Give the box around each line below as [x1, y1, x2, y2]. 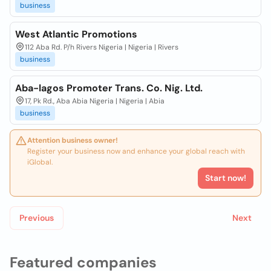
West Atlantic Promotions [15, 28, 137, 41]
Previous [19, 212, 54, 223]
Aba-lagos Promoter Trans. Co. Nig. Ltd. [15, 82, 203, 94]
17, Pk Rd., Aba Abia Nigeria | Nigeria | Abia [25, 96, 165, 106]
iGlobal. [27, 157, 53, 167]
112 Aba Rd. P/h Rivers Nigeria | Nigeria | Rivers [25, 42, 178, 52]
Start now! [205, 172, 246, 183]
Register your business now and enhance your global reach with [27, 146, 245, 156]
